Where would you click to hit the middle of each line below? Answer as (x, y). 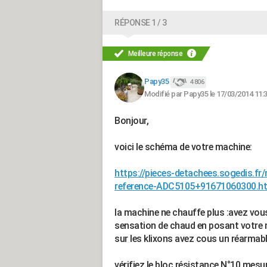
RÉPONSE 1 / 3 (141, 23)
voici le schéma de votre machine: (183, 147)
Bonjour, (131, 121)
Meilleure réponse (155, 54)
